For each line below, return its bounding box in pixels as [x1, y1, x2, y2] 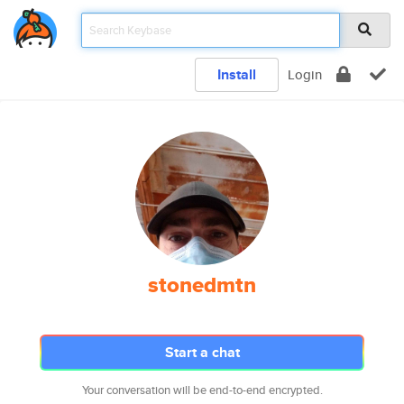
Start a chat [164, 342, 240, 363]
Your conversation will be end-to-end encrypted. [81, 381, 323, 399]
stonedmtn [148, 269, 256, 301]
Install [217, 64, 256, 85]
